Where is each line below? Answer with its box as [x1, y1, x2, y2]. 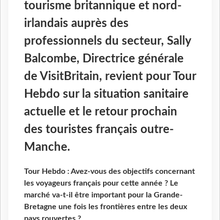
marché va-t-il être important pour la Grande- [24, 191, 183, 199]
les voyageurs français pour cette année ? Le [24, 179, 178, 188]
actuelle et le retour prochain [24, 106, 177, 118]
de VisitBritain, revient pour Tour [24, 70, 196, 82]
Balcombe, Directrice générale [24, 53, 184, 65]
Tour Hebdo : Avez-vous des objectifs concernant [24, 167, 195, 176]
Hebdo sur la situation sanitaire [24, 88, 189, 100]
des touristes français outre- [24, 123, 174, 136]
